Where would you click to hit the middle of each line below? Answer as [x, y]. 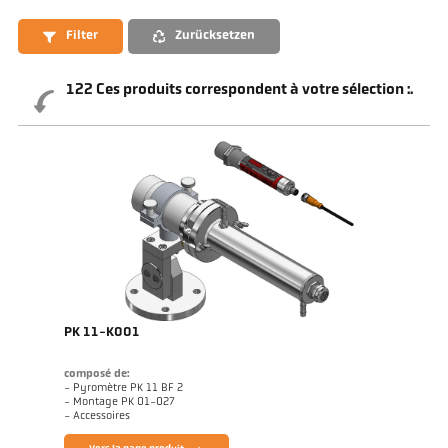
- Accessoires [96, 416]
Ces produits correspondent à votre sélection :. [252, 90]
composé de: [96, 374]
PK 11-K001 [101, 332]
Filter [81, 36]
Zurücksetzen [215, 36]
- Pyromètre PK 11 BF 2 [123, 388]
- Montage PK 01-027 [119, 402]
